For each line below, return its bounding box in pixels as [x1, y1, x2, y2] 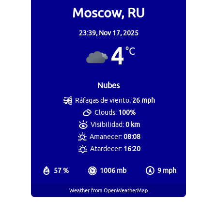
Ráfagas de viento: [75, 96, 131, 105]
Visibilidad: [90, 120, 124, 129]
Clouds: [94, 108, 117, 117]
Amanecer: [90, 132, 123, 141]
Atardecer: [90, 144, 122, 153]
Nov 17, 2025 [98, 29, 139, 37]
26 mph [132, 96, 155, 105]
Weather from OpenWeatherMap [69, 187, 148, 194]
